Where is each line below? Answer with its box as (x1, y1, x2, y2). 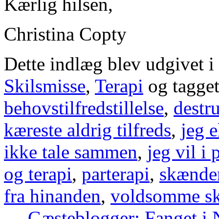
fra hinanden (4, 185, 101, 206)
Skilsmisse (4, 75, 86, 96)
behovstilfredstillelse (4, 97, 164, 118)
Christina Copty (4, 23, 127, 44)
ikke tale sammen (4, 141, 137, 162)
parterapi (82, 163, 150, 184)
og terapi (4, 163, 72, 184)
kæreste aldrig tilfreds (4, 119, 171, 140)
